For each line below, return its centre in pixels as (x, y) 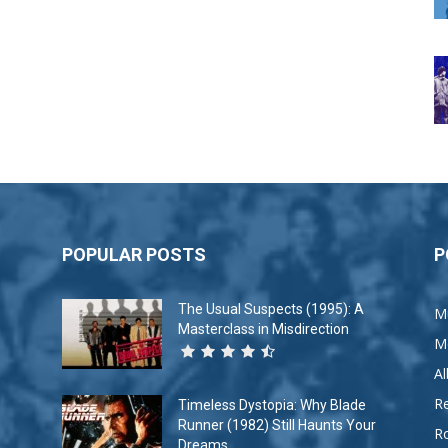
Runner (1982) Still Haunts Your (277, 425)
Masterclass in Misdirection (263, 329)
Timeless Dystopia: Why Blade (272, 405)
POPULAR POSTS (134, 255)
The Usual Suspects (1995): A (271, 309)
